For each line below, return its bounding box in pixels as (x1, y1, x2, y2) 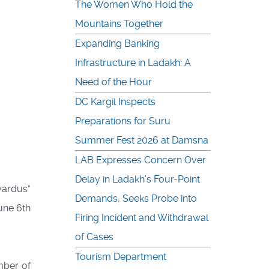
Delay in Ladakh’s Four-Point (75, 174, 200, 186)
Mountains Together (75, 18, 163, 30)
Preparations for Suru (75, 115, 171, 127)
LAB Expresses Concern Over (75, 154, 206, 166)
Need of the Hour (75, 76, 152, 88)
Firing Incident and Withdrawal (75, 212, 208, 224)
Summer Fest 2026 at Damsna (75, 134, 208, 147)
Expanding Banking (75, 38, 160, 50)
